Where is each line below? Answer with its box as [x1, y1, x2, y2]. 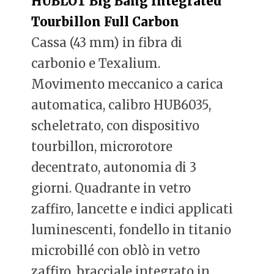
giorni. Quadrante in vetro [31, 180, 191, 196]
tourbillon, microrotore [31, 139, 173, 155]
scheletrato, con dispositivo [31, 118, 200, 134]
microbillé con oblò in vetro [31, 243, 201, 259]
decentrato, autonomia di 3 [31, 160, 197, 176]
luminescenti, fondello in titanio [31, 222, 232, 238]
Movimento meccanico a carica [31, 76, 224, 92]
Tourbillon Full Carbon [31, 14, 180, 30]
